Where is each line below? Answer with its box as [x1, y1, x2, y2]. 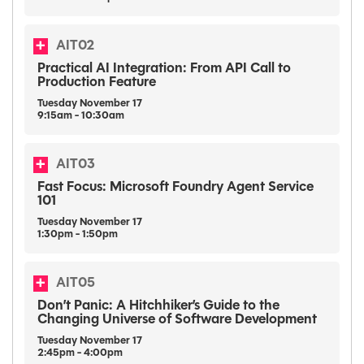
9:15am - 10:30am [37, 110, 124, 122]
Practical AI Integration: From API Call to [37, 62, 291, 76]
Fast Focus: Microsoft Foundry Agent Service [37, 180, 314, 195]
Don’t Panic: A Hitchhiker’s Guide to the [37, 299, 279, 314]
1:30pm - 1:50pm [37, 229, 118, 240]
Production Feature [37, 76, 156, 90]
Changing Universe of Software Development [37, 313, 317, 327]
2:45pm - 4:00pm [37, 348, 123, 359]
